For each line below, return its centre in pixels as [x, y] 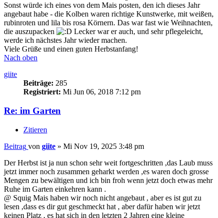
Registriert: [42, 92]
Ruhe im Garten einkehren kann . [55, 189]
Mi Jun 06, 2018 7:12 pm [101, 92]
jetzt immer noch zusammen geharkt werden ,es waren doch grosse [106, 171]
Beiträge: [38, 83]
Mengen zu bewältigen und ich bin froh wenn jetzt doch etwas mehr [108, 180]
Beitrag [15, 146]
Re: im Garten [32, 111]
